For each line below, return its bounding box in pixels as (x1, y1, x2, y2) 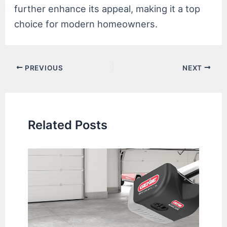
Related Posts (28, 118, 108, 133)
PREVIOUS (23, 63, 63, 72)
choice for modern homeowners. (14, 18, 158, 29)
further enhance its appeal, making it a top (14, 3, 201, 14)
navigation (4, 75, 50, 87)
